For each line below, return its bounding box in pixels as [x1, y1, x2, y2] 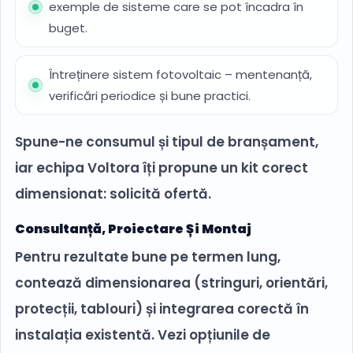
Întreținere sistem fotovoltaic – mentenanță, [49, 66, 312, 84]
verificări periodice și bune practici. [49, 87, 251, 105]
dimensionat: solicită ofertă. [15, 184, 211, 204]
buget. [49, 20, 87, 37]
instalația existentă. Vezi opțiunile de [15, 325, 270, 345]
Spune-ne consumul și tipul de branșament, [15, 132, 318, 152]
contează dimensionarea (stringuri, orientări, [15, 273, 328, 293]
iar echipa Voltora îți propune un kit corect [15, 158, 308, 178]
